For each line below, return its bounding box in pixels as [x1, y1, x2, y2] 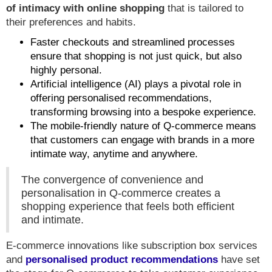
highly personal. [30, 64, 102, 76]
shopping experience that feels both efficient [21, 200, 234, 213]
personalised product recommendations [25, 254, 218, 266]
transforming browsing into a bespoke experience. [30, 106, 256, 118]
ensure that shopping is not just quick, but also [30, 50, 242, 63]
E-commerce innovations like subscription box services [6, 240, 257, 252]
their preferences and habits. [6, 16, 136, 29]
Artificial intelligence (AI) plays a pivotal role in [30, 78, 241, 90]
